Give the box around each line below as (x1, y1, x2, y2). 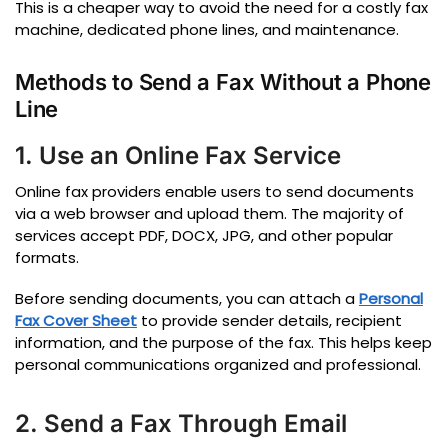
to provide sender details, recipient (137, 310, 402, 332)
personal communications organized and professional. (15, 354, 421, 376)
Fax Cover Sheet (15, 310, 137, 332)
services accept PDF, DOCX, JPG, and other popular (15, 224, 393, 246)
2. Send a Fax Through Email (15, 409, 347, 439)
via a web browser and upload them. (15, 202, 287, 224)
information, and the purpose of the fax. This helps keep (15, 332, 432, 354)
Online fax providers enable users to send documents (15, 180, 414, 202)
